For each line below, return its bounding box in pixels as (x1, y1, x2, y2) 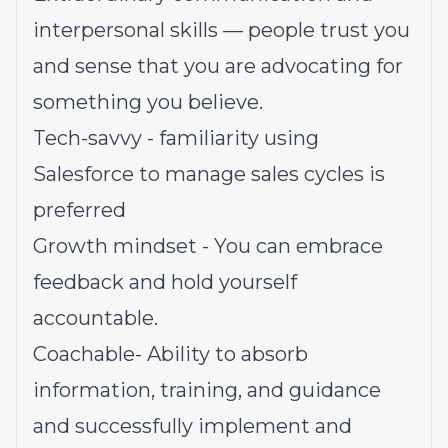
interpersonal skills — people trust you (33, 18, 410, 42)
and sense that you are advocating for (33, 54, 403, 78)
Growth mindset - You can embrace (33, 234, 383, 258)
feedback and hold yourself (33, 270, 297, 294)
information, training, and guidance (33, 378, 381, 402)
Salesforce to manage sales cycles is (33, 162, 385, 186)
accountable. (33, 306, 158, 330)
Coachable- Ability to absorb (33, 342, 308, 366)
